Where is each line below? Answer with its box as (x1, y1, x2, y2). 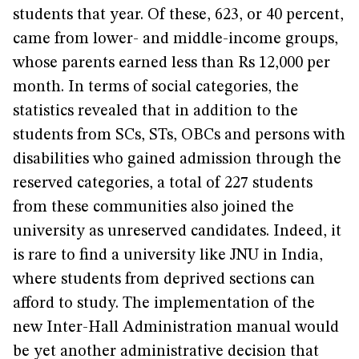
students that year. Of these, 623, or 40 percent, (13, 7, 344, 23)
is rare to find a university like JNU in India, (13, 248, 323, 264)
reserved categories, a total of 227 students (13, 175, 313, 192)
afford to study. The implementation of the (13, 296, 315, 312)
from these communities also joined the (13, 200, 294, 216)
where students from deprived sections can (13, 272, 315, 288)
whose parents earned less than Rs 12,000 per (13, 55, 330, 71)
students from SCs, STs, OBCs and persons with (13, 127, 345, 143)
